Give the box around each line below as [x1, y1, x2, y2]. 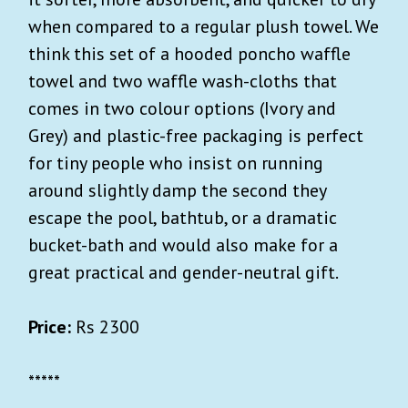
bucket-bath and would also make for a [28, 232, 338, 257]
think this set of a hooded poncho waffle [28, 41, 351, 66]
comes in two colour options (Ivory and [28, 96, 336, 120]
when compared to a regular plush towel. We [28, 14, 379, 38]
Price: [28, 314, 76, 339]
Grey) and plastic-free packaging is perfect [28, 123, 363, 148]
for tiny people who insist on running [28, 150, 323, 175]
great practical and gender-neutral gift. [28, 260, 339, 284]
